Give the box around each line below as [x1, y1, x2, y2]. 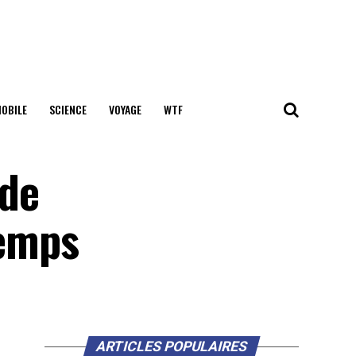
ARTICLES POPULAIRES [94, 339, 250, 354]
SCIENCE [48, 101, 87, 118]
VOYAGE [108, 101, 141, 118]
